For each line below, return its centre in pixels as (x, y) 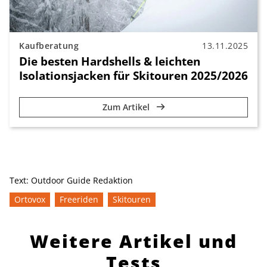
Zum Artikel (127, 107)
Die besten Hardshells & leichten (110, 61)
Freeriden (79, 200)
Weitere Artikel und (133, 241)
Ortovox (30, 200)
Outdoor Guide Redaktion (82, 181)
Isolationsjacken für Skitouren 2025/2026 (133, 76)
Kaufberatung (49, 46)
